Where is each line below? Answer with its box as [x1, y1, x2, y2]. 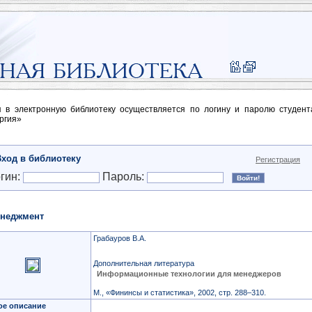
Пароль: [100, 171, 147, 182]
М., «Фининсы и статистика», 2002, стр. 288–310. [93, 288, 266, 297]
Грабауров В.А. [93, 234, 146, 242]
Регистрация [256, 155, 300, 164]
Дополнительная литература [93, 259, 194, 267]
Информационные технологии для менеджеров [97, 270, 281, 278]
